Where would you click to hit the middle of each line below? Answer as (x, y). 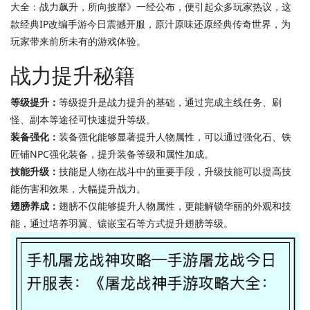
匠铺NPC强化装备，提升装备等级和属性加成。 (112, 154)
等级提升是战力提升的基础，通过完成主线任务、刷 (170, 102)
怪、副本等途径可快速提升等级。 (83, 119)
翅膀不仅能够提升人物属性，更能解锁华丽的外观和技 (175, 206)
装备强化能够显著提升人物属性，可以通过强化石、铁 (175, 137)
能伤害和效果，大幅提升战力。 (78, 189)
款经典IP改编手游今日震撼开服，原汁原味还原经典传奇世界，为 (151, 24)
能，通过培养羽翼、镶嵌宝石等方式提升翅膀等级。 (122, 223)
